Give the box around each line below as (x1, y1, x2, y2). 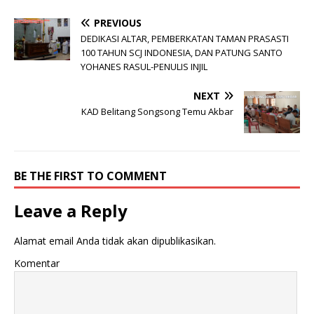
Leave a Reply (14, 198, 128, 222)
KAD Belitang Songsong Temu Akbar (81, 104, 233, 118)
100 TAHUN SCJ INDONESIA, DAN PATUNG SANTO (81, 46, 282, 59)
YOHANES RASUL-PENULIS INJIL (81, 60, 207, 73)
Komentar (14, 256, 60, 270)
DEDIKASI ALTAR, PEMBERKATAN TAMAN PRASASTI (81, 32, 289, 45)
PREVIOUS (94, 15, 142, 29)
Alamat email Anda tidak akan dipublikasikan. (14, 233, 216, 247)
